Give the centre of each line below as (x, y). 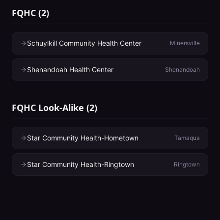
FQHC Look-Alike (48, 108)
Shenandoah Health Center (70, 69)
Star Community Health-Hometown (83, 138)
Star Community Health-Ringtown (81, 164)
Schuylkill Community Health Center (84, 43)
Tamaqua (187, 138)
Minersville (185, 43)
